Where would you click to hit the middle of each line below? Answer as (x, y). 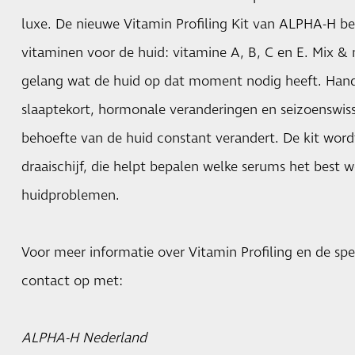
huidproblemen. (72, 195)
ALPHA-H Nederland (84, 338)
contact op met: (72, 281)
